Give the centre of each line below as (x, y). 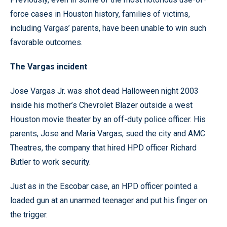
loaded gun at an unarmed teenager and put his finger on (109, 200)
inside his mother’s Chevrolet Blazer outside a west (101, 105)
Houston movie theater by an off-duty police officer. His (108, 119)
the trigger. (29, 215)
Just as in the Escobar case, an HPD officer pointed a (104, 186)
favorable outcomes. (46, 42)
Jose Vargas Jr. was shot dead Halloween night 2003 (104, 91)
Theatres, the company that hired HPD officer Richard (103, 148)
